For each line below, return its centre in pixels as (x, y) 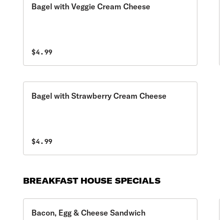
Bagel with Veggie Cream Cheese (91, 6)
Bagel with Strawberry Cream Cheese (99, 96)
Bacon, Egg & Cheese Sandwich (89, 213)
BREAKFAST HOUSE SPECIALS (92, 181)
